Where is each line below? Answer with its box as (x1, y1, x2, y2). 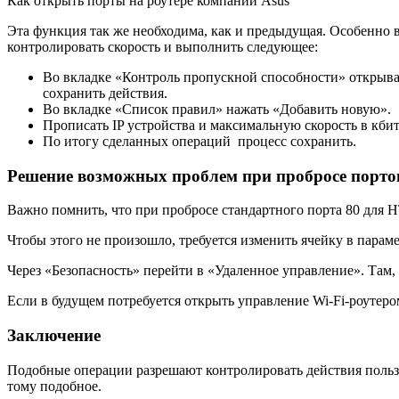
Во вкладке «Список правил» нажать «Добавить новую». (43, 101, 391, 117)
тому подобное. (7, 378, 102, 394)
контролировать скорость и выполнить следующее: (7, 38, 318, 54)
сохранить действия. (43, 85, 167, 101)
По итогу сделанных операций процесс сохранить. (43, 133, 356, 149)
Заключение (7, 326, 101, 346)
